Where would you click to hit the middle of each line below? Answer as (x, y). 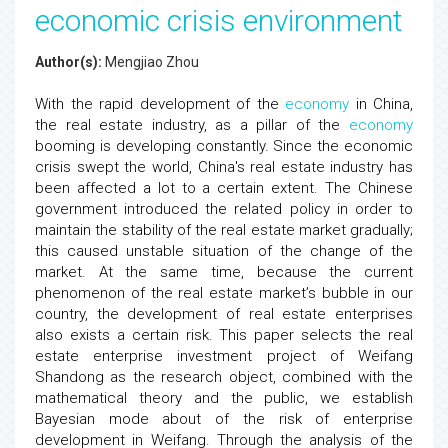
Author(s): (68, 62)
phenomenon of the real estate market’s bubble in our (224, 293)
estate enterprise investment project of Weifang (224, 356)
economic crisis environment (219, 20)
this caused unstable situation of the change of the (224, 251)
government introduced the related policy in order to (224, 209)
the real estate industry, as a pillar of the (192, 125)
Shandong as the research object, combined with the (224, 377)
